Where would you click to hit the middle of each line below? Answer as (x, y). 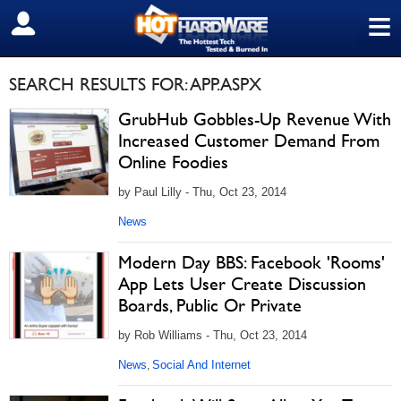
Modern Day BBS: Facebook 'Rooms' (252, 262)
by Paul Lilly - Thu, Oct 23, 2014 (202, 192)
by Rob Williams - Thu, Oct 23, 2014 (213, 335)
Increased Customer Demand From (249, 141)
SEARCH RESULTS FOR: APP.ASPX (135, 84)
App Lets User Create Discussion (242, 284)
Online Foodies (173, 162)
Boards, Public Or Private (210, 305)
